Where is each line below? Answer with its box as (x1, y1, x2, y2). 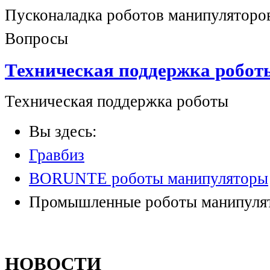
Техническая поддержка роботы (5, 92, 228, 110)
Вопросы (5, 30, 68, 48)
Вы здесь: (29, 122, 105, 140)
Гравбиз (29, 145, 84, 164)
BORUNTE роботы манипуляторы (29, 169, 268, 187)
